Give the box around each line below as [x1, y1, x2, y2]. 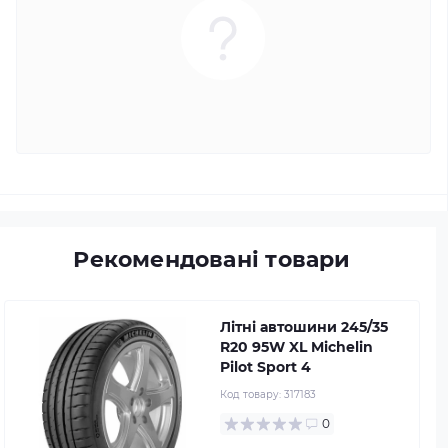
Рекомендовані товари [73, 245, 351, 273]
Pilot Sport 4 [220, 357, 311, 376]
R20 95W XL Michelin [220, 337, 373, 356]
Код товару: [220, 387, 284, 401]
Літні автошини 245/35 [220, 317, 388, 336]
